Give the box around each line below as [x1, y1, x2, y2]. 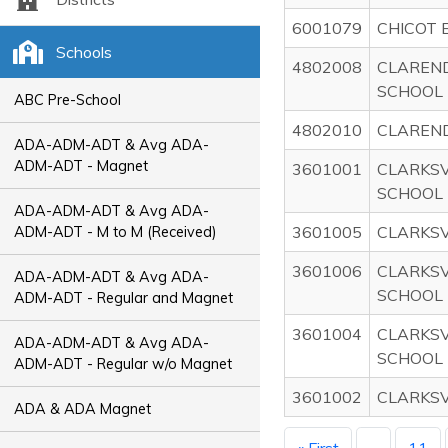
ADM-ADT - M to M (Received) [14, 222, 218, 241]
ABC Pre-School [14, 90, 122, 109]
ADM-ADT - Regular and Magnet [14, 288, 234, 307]
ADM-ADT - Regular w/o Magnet [14, 354, 233, 373]
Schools [55, 42, 112, 62]
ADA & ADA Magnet [14, 399, 152, 418]
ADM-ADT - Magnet [14, 156, 149, 175]
